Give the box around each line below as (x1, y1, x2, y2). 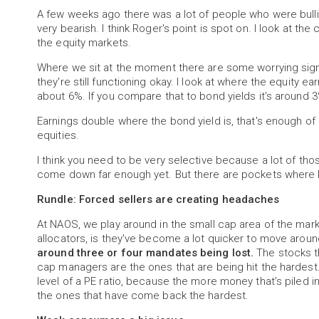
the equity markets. (37, 36, 131, 50)
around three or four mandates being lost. (37, 246, 254, 260)
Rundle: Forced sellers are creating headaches (37, 193, 280, 206)
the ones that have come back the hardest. (37, 289, 249, 303)
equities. (37, 129, 79, 142)
